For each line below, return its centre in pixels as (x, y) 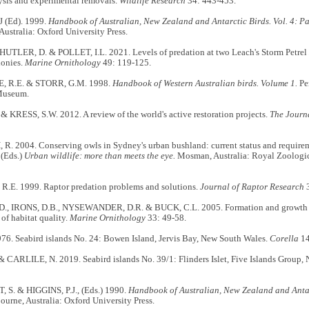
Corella (284, 239)
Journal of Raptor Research (252, 187)
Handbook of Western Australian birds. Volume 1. (205, 84)
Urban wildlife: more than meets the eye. (99, 156)
